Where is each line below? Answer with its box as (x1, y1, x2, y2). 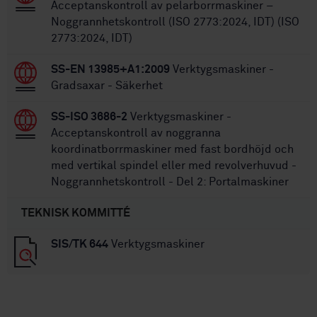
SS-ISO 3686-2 (51, 110, 127, 122)
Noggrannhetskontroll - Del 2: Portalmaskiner (51, 175, 289, 188)
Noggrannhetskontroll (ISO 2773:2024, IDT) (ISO (51, 16, 299, 28)
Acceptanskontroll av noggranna (51, 127, 221, 139)
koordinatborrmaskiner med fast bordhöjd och (51, 143, 294, 155)
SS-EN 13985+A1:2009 (51, 63, 170, 75)
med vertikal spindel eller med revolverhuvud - (51, 159, 296, 171)
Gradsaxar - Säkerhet (51, 79, 163, 91)
